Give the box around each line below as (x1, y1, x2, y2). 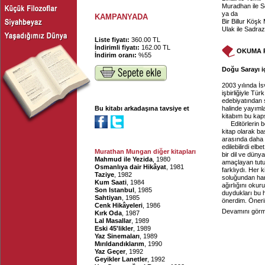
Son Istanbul (95, 186, 134, 193)
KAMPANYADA (95, 12, 148, 21)
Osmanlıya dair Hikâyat (95, 163, 166, 170)
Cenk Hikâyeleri (95, 202, 143, 209)
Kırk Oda (95, 209, 122, 216)
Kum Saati (95, 179, 127, 186)
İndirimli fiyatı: (95, 44, 141, 51)
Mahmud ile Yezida (95, 156, 153, 163)
